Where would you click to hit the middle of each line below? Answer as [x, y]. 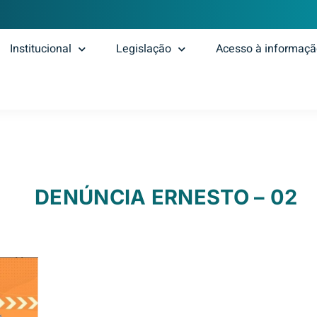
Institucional [41, 49]
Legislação [144, 49]
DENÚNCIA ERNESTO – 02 [166, 197]
